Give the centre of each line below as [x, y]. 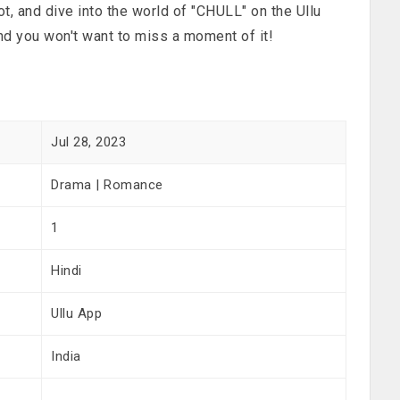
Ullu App [77, 313]
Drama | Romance [107, 184]
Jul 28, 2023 [89, 142]
